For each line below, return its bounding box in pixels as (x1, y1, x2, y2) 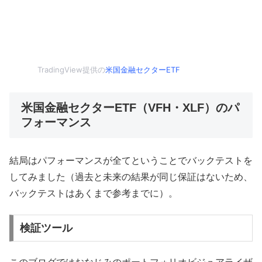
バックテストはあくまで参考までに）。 (9, 188, 178, 198)
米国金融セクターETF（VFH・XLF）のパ (21, 101, 239, 114)
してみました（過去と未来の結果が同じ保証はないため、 (9, 171, 253, 182)
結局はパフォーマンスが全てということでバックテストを (9, 155, 253, 166)
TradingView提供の (37, 65, 105, 75)
